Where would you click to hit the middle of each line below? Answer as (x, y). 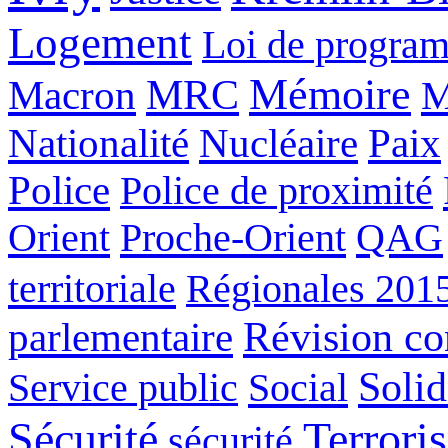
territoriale (92, 288)
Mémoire (330, 93)
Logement (100, 42)
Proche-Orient (233, 237)
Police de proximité (276, 190)
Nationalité (98, 143)
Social (298, 387)
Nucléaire (278, 142)
